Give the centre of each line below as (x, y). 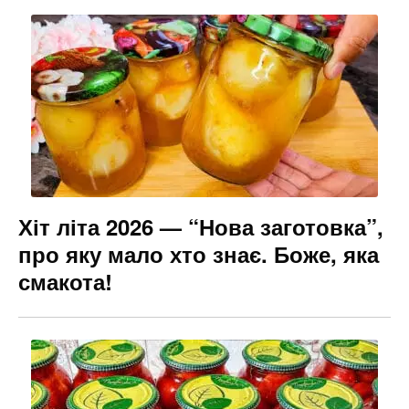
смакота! (65, 281)
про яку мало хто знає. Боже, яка (199, 253)
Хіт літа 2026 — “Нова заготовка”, (201, 226)
